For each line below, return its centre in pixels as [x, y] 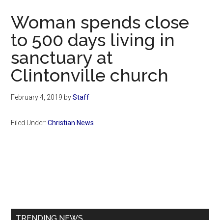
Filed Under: [29, 123]
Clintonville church [90, 75]
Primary [37, 178]
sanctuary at [62, 58]
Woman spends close [100, 22]
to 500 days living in [93, 40]
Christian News [71, 123]
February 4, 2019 [37, 97]
